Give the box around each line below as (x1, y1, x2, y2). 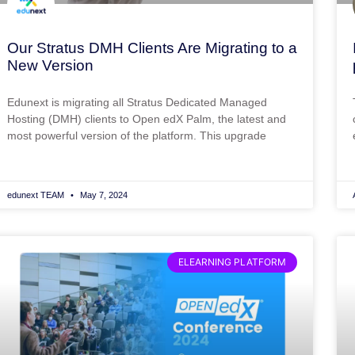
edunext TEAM (6, 189, 67, 200)
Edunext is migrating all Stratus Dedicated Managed (6, 95, 267, 109)
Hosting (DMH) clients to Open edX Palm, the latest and (6, 112, 286, 125)
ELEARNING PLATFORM (177, 255, 286, 268)
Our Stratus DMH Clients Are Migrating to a (6, 39, 297, 56)
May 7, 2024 (77, 189, 128, 200)
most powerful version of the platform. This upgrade (6, 128, 266, 142)
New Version (6, 56, 94, 74)
